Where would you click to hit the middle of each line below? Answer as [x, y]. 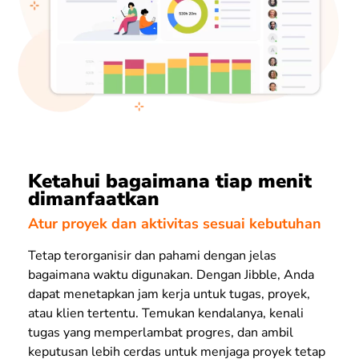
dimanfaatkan [94, 199]
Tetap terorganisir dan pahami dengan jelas [152, 255]
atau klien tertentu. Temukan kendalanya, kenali [166, 313]
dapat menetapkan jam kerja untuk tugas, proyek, [169, 294]
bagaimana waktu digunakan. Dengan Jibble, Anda [171, 274]
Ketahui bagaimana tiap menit [170, 182]
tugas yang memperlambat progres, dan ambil [161, 332]
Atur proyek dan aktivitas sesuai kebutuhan [175, 223]
